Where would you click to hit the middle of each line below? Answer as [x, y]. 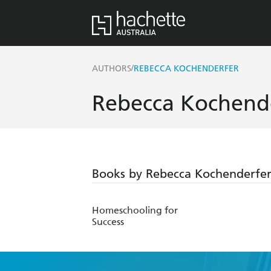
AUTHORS [112, 69]
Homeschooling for [135, 211]
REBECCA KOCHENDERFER [186, 69]
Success [108, 222]
